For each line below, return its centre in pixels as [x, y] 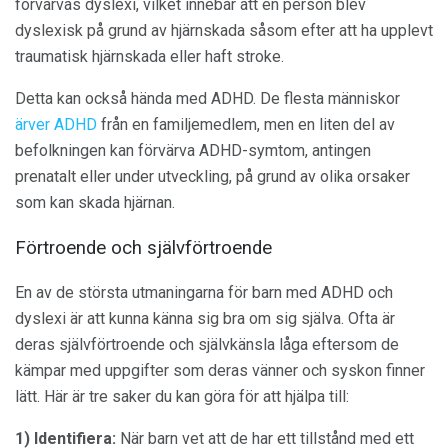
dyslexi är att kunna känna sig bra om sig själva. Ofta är [205, 318]
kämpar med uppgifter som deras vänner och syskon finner [220, 370]
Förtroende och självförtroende [143, 248]
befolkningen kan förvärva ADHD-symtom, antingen [193, 151]
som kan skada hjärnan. [95, 203]
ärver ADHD [56, 125]
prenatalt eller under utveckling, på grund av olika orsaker [212, 177]
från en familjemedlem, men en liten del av [246, 125]
